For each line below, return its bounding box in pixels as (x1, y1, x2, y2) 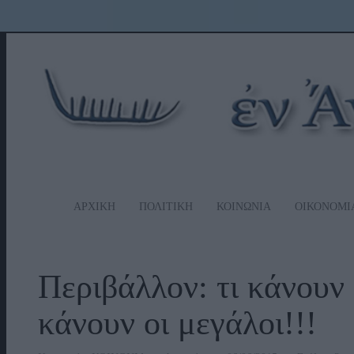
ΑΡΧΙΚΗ (73, 200, 115, 213)
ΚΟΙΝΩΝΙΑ (217, 200, 271, 213)
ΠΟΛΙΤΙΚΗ (139, 200, 193, 213)
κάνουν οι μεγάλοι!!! (38, 305, 317, 341)
